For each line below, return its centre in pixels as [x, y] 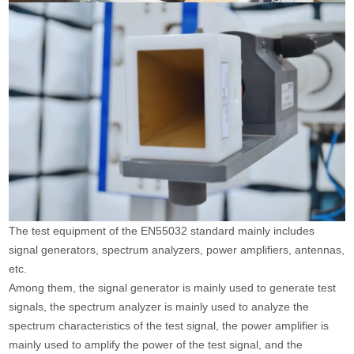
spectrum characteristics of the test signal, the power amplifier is [169, 325]
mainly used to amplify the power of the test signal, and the [156, 344]
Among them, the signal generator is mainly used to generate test [173, 287]
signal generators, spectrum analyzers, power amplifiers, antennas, [177, 249]
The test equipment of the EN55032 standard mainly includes [162, 230]
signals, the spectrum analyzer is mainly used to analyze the [159, 306]
